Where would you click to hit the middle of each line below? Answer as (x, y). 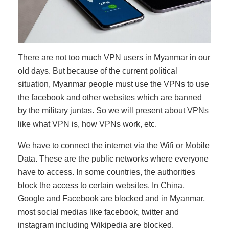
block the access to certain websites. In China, (101, 185)
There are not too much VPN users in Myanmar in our (114, 57)
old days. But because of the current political (98, 71)
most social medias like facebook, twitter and (98, 212)
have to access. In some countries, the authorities (107, 172)
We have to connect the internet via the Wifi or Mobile (114, 145)
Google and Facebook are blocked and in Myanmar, (111, 198)
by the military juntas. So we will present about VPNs (113, 110)
